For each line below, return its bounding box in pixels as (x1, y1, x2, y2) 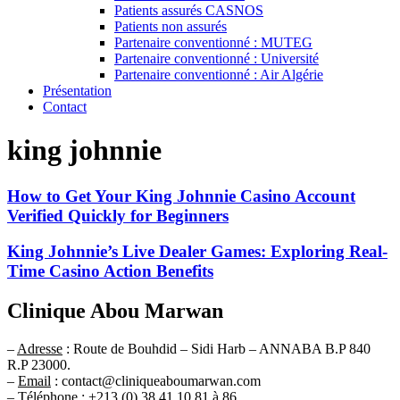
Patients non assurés (114, 18, 227, 34)
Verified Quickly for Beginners (7, 205, 229, 225)
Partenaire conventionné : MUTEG (114, 34, 312, 50)
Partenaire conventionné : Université (114, 50, 319, 66)
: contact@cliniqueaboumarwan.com (51, 373, 261, 389)
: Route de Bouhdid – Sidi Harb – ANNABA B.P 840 (62, 341, 371, 357)
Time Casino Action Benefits (7, 262, 213, 281)
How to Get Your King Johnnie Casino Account (7, 186, 355, 205)
